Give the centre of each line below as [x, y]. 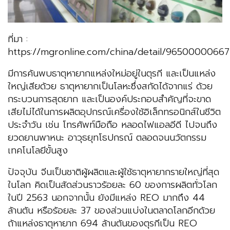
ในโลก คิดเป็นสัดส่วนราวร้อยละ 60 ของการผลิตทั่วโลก [112, 185]
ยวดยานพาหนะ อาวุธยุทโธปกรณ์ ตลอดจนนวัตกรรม [107, 138]
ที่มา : [18, 39]
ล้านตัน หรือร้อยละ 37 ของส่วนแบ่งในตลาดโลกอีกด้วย [111, 211]
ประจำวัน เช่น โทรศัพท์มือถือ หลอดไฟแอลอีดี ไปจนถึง [112, 125]
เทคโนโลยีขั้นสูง [38, 151]
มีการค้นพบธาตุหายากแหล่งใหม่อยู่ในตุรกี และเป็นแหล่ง [112, 74]
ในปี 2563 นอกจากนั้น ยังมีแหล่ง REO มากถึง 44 [106, 198]
